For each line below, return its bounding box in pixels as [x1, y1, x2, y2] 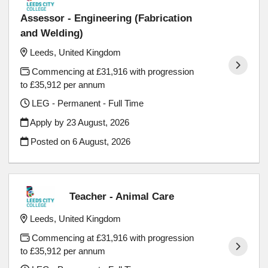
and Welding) [20, 26, 84, 39]
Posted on [28, 136, 73, 147]
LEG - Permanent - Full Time [29, 98, 144, 109]
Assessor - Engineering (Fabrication [20, 11, 193, 24]
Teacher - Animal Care [69, 190, 175, 202]
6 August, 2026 [72, 136, 131, 147]
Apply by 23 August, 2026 [28, 117, 130, 128]
